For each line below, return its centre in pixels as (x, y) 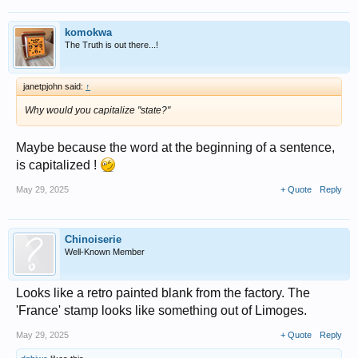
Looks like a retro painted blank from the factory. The (163, 292)
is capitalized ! (58, 165)
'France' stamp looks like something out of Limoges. (161, 310)
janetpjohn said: (54, 86)
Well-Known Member (105, 251)
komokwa (88, 32)
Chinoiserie (93, 239)
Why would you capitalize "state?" (97, 110)
